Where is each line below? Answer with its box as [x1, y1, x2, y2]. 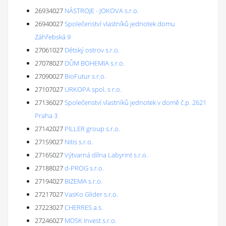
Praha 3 [35, 111, 58, 120]
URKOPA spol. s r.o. [65, 85, 122, 94]
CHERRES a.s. [65, 203, 103, 212]
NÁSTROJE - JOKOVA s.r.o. [65, 6, 139, 15]
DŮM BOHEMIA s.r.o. [65, 59, 125, 68]
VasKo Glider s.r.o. [65, 190, 118, 199]
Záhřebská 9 [35, 32, 71, 41]
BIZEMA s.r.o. [65, 177, 102, 186]
